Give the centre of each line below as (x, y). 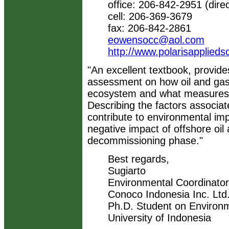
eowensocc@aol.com (156, 40)
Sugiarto (127, 171)
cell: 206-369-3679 (150, 16)
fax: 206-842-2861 (150, 28)
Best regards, (139, 159)
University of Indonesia (159, 218)
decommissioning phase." (145, 141)
